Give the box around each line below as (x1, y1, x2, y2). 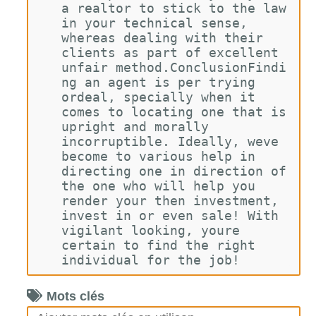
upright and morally (61, 119, 217, 134)
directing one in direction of (61, 164, 294, 178)
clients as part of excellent (61, 45, 286, 60)
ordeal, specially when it (61, 90, 263, 104)
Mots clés (46, 289, 104, 303)
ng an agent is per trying (61, 75, 263, 90)
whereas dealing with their (61, 30, 271, 45)
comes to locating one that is (61, 104, 294, 119)
